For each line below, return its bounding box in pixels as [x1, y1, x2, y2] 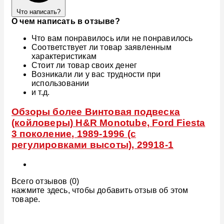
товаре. [11, 194, 40, 203]
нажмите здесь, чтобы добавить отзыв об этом [11, 185, 188, 194]
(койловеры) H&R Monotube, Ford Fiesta [11, 117, 205, 128]
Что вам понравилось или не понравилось [31, 34, 193, 43]
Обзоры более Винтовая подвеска [11, 106, 180, 117]
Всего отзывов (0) [11, 176, 79, 185]
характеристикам [31, 52, 96, 61]
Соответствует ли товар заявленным [31, 43, 172, 52]
